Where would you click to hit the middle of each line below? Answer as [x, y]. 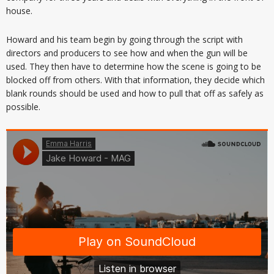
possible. [23, 106]
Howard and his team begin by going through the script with [124, 39]
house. [19, 10]
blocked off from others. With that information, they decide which [135, 80]
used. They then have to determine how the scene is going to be [134, 66]
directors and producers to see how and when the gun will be [127, 53]
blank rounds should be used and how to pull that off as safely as [135, 93]
